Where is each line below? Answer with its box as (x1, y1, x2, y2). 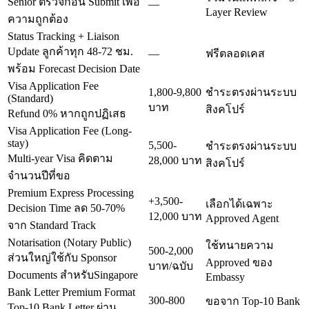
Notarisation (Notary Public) (8, 236, 131, 248)
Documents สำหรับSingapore (8, 268, 138, 281)
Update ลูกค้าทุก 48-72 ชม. (8, 45, 133, 57)
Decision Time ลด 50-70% (8, 201, 125, 214)
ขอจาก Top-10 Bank (206, 295, 300, 307)
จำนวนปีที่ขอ (8, 169, 70, 181)
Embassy (206, 270, 245, 283)
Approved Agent (206, 212, 279, 224)
